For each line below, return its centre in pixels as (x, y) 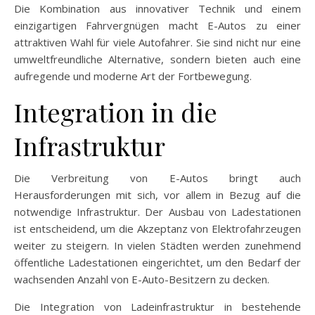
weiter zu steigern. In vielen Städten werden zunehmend (157, 246)
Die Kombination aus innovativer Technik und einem (157, 9)
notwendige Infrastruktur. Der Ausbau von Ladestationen (157, 212)
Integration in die (116, 112)
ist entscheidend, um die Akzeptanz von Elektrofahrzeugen (157, 229)
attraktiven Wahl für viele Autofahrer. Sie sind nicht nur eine (157, 43)
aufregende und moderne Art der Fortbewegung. (133, 76)
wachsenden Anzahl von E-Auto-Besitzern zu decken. (142, 279)
